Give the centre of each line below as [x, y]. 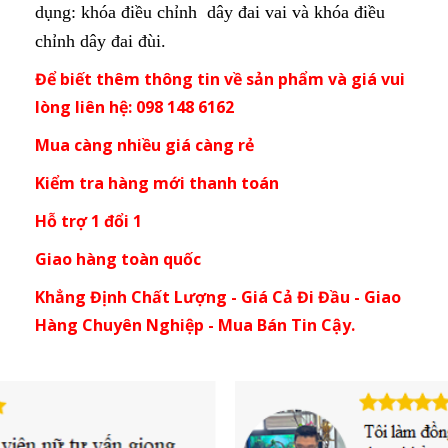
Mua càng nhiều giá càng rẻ [144, 145]
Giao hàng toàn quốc [118, 259]
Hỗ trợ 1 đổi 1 [88, 221]
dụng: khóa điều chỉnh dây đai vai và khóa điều [210, 12]
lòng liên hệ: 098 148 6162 [134, 107]
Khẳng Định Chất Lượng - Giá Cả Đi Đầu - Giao [218, 297]
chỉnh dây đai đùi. [100, 41]
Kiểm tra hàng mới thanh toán [157, 183]
